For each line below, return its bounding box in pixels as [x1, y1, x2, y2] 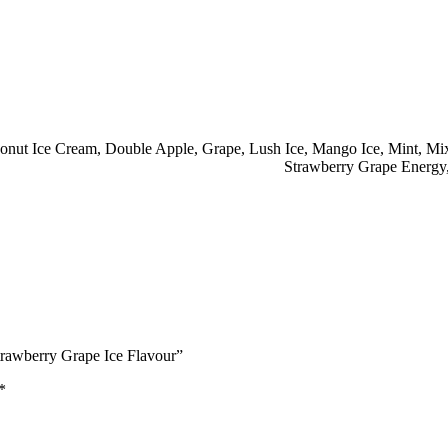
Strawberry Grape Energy [284, 158, 446, 176]
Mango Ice [312, 140, 380, 158]
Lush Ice [249, 140, 304, 158]
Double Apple [105, 140, 194, 158]
